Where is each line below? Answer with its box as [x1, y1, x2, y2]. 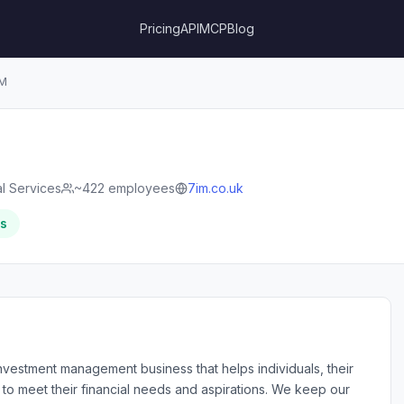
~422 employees [74, 180, 175, 196]
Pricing [140, 21, 181, 36]
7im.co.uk [188, 180, 243, 196]
